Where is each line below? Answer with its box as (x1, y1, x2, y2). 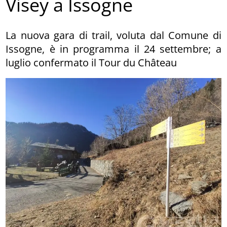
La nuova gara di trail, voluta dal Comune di (6, 28, 221, 42)
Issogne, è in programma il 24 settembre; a (6, 42, 221, 56)
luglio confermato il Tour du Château (6, 55, 177, 69)
